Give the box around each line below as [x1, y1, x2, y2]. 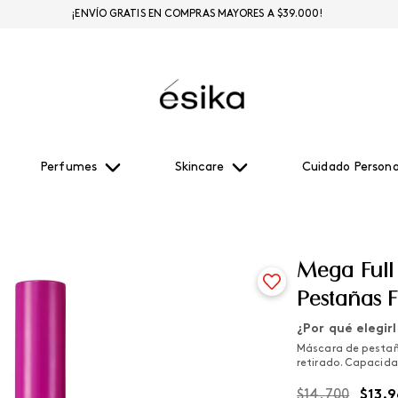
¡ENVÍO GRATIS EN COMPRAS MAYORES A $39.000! [72, 9, 322, 20]
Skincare [174, 161, 225, 174]
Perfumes [40, 161, 97, 174]
